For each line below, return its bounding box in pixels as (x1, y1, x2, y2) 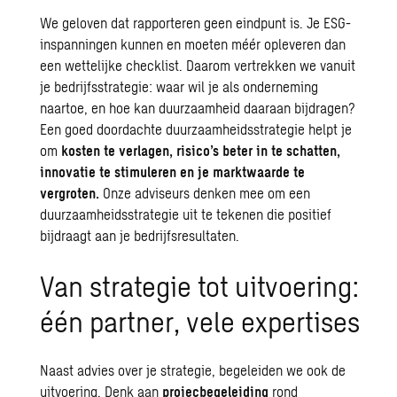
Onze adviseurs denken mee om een (99, 184, 311, 201)
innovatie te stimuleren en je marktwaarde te (40, 163, 306, 180)
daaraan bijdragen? (240, 99, 356, 116)
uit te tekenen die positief (179, 206, 332, 222)
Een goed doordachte (40, 121, 167, 137)
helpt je (305, 121, 353, 137)
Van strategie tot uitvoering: (40, 269, 361, 302)
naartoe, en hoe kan (40, 99, 160, 116)
